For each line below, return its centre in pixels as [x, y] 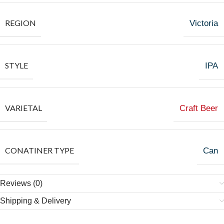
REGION [20, 23]
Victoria [204, 23]
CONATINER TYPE [39, 150]
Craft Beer [199, 108]
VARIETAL [23, 108]
